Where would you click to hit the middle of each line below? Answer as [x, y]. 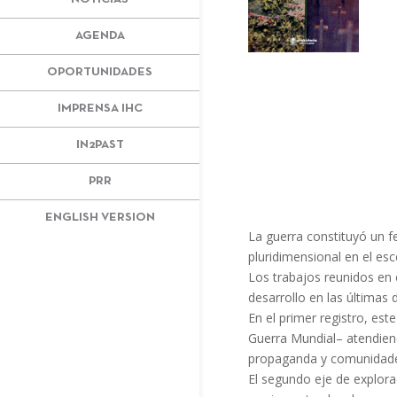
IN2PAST [100, 144]
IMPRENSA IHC [100, 108]
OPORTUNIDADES [100, 72]
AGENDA [100, 35]
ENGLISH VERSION [100, 217]
